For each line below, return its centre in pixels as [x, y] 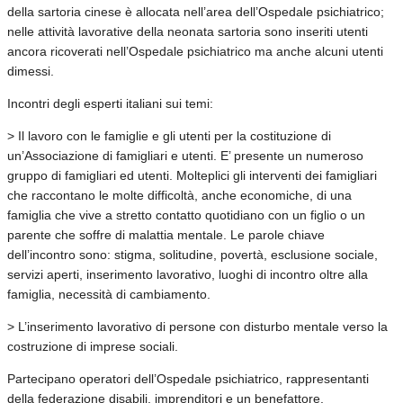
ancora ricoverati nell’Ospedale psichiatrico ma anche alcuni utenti [195, 51]
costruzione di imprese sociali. [93, 346]
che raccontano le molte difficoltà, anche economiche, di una [179, 195]
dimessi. [31, 71]
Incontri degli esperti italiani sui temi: [110, 103]
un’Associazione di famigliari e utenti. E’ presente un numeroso [185, 155]
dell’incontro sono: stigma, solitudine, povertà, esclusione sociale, [193, 254]
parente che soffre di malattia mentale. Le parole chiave [166, 234]
